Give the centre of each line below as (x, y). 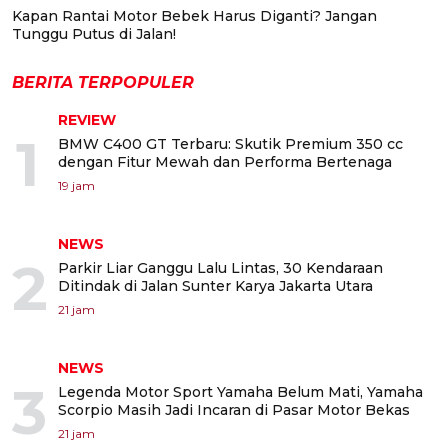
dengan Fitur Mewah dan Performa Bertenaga (225, 162)
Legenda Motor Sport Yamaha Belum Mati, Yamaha (240, 392)
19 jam (76, 186)
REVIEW (87, 120)
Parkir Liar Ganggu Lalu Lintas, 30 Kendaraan (220, 268)
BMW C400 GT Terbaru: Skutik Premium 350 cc (230, 144)
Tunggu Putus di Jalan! (94, 34)
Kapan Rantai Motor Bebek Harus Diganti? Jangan (194, 16)
